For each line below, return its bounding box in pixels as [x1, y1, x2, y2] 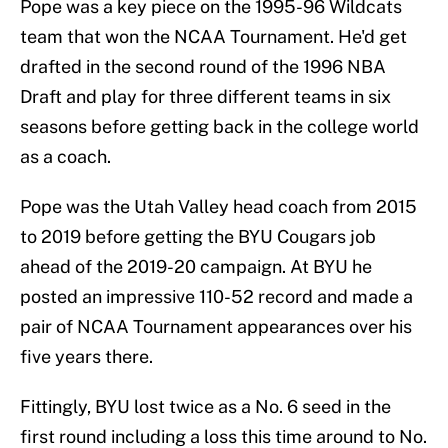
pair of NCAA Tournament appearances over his [20, 316, 412, 338]
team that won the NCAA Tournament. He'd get [20, 26, 407, 48]
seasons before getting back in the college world [20, 116, 419, 138]
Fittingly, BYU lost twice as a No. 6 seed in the [20, 396, 391, 418]
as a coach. [20, 146, 111, 168]
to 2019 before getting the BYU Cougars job [20, 226, 376, 248]
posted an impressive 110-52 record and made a [20, 286, 413, 308]
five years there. [20, 346, 153, 368]
